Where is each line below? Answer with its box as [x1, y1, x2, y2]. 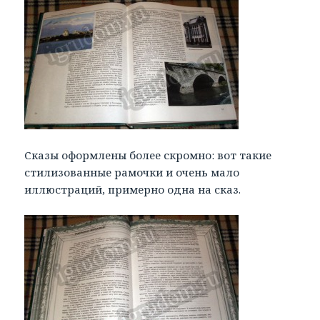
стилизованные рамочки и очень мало [24, 165, 240, 180]
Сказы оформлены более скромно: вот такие [24, 148, 272, 163]
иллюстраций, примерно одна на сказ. [24, 182, 241, 197]
